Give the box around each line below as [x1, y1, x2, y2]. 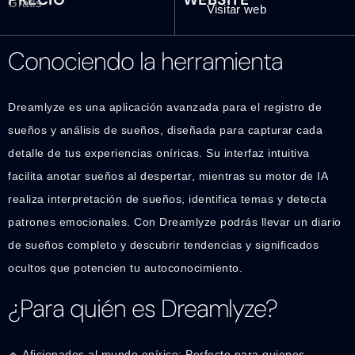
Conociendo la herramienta [8, 44, 283, 78]
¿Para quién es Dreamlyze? [8, 292, 277, 326]
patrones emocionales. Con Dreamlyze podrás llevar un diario [8, 215, 342, 228]
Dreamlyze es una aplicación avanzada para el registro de [8, 100, 322, 113]
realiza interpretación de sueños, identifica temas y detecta [8, 192, 326, 205]
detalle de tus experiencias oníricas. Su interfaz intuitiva [8, 146, 310, 159]
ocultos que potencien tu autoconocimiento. [8, 261, 242, 274]
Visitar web [206, 2, 266, 16]
